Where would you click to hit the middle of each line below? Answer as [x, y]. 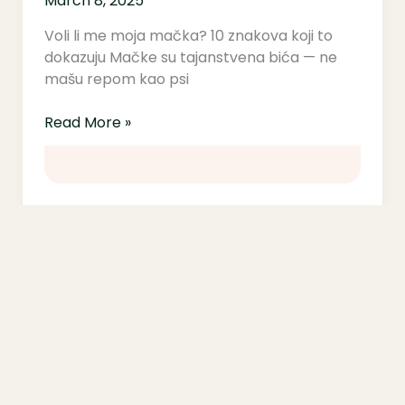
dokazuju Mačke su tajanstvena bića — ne [190, 57]
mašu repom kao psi [116, 79]
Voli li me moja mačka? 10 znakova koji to [188, 35]
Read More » [87, 122]
